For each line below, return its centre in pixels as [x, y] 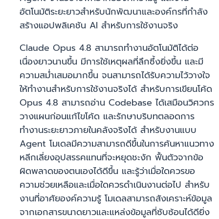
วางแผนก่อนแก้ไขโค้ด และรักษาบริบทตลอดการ [107, 117]
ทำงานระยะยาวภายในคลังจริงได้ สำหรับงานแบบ [108, 130]
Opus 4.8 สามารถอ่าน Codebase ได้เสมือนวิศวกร [117, 103]
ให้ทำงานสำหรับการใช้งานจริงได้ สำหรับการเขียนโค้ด [116, 89]
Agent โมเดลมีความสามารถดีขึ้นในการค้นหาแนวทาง [117, 144]
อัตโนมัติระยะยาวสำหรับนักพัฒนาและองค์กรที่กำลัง [114, 12]
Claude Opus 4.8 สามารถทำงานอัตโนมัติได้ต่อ [109, 48]
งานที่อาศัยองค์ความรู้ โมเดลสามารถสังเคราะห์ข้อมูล [116, 199]
